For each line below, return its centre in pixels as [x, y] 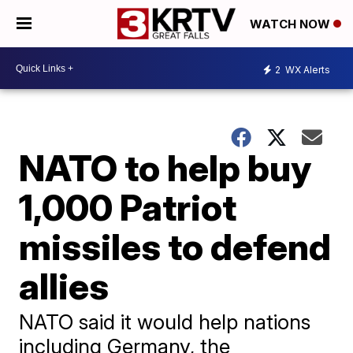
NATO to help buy [165, 168]
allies [64, 286]
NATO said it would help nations [165, 322]
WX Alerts [307, 69]
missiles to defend [175, 247]
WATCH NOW [292, 24]
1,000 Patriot [128, 207]
